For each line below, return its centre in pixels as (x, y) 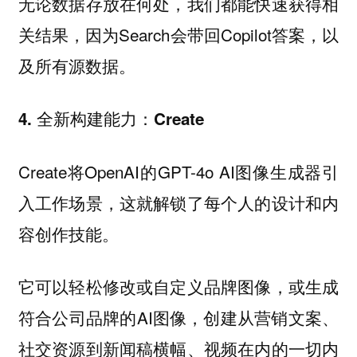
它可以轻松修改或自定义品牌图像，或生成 (178, 286)
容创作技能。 (68, 233)
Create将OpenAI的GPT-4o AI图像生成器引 (178, 171)
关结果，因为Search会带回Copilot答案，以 (178, 34)
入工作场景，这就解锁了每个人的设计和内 (178, 202)
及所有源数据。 (76, 65)
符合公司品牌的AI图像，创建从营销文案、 (178, 318)
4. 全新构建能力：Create (111, 119)
